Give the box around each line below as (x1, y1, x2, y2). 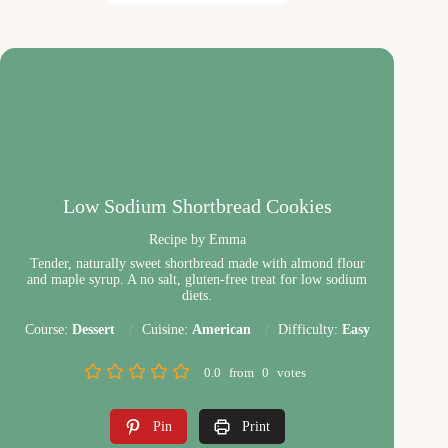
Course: (24, 321, 72, 337)
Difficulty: (277, 321, 342, 337)
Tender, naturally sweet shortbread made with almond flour (29, 255, 365, 271)
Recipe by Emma (148, 231, 246, 247)
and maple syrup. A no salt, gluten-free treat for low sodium (27, 271, 368, 287)
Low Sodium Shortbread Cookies (62, 194, 332, 217)
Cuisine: (141, 321, 192, 337)
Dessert (71, 321, 115, 337)
